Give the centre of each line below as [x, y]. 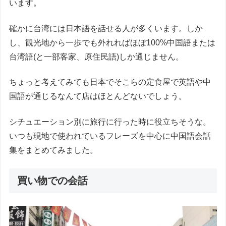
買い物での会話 [53, 180]
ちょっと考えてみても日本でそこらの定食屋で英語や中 [110, 82]
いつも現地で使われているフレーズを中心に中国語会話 [110, 136]
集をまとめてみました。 [54, 150]
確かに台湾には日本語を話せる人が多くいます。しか [106, 28]
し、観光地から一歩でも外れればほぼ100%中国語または [112, 42]
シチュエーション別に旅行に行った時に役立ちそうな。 [110, 122]
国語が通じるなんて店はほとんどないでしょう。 [98, 96]
